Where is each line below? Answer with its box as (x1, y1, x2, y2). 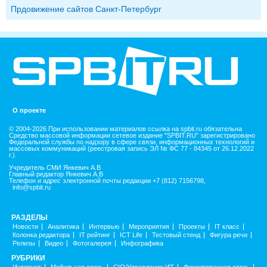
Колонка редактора (13, 231, 70, 238)
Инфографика (121, 239, 163, 247)
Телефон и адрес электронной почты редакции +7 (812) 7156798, (9, 176, 206, 184)
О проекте (13, 106, 46, 114)
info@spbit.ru (13, 183, 51, 191)
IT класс (215, 222, 240, 230)
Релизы (13, 239, 35, 247)
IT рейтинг (79, 231, 110, 238)
